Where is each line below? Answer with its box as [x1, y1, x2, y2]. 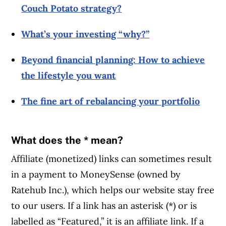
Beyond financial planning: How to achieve [21, 54, 205, 66]
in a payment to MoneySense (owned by [11, 168, 181, 180]
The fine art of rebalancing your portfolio [21, 95, 200, 107]
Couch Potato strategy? [21, 3, 122, 15]
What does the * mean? [11, 134, 124, 146]
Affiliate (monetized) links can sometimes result [11, 152, 212, 164]
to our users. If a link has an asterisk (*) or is [11, 199, 197, 211]
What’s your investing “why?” [21, 28, 150, 40]
